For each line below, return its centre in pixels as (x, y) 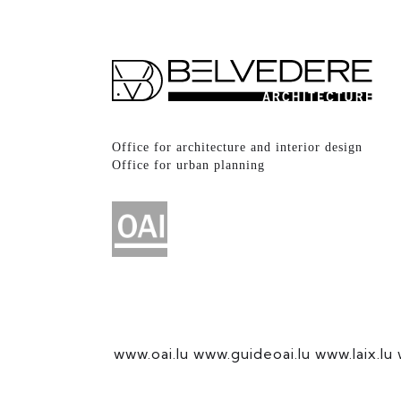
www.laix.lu (354, 353)
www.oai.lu (151, 353)
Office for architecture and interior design (237, 147)
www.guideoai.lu (252, 353)
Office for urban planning (188, 165)
